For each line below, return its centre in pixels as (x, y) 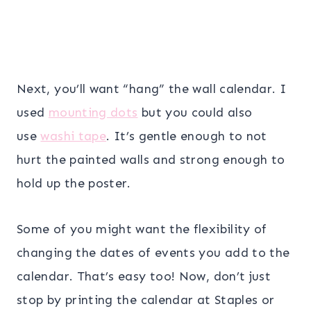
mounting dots (93, 112)
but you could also (195, 112)
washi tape (74, 136)
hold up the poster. (74, 183)
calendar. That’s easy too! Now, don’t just (144, 276)
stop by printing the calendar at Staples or (146, 300)
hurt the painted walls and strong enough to (151, 159)
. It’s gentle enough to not (187, 136)
